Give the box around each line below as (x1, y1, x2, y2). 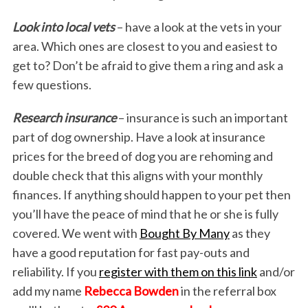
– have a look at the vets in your (114, 19, 282, 35)
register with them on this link (98, 264, 257, 280)
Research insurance (12, 110, 116, 126)
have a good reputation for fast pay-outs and (12, 245, 250, 261)
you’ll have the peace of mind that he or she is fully (12, 206, 278, 222)
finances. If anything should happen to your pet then (12, 187, 291, 203)
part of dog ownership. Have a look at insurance (12, 129, 265, 145)
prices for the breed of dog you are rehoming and (12, 148, 273, 164)
